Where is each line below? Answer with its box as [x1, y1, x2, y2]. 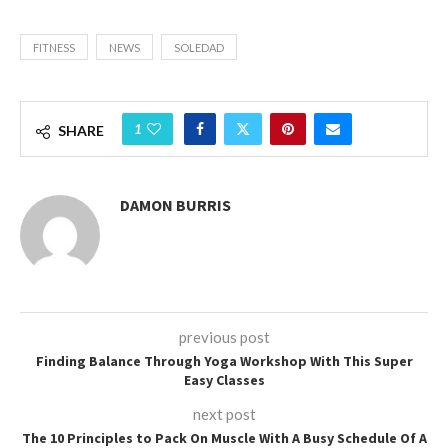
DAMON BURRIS [120, 195, 231, 215]
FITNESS [33, 41, 75, 54]
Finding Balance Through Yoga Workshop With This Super [35, 352, 413, 370]
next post [192, 405, 256, 423]
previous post [178, 328, 270, 346]
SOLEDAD [174, 41, 224, 54]
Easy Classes [183, 371, 265, 389]
